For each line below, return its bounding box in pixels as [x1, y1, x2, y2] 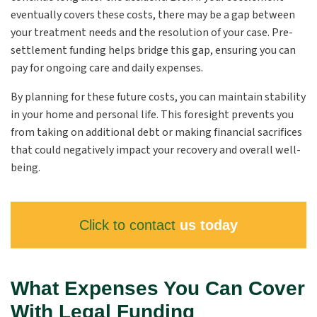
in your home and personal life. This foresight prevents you [11, 107, 294, 122]
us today [175, 217, 238, 233]
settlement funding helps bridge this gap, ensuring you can [11, 42, 296, 58]
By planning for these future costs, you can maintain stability [11, 89, 306, 105]
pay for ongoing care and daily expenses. [11, 60, 203, 76]
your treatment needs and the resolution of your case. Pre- [11, 25, 293, 40]
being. [11, 160, 40, 175]
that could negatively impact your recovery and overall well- [11, 142, 301, 158]
